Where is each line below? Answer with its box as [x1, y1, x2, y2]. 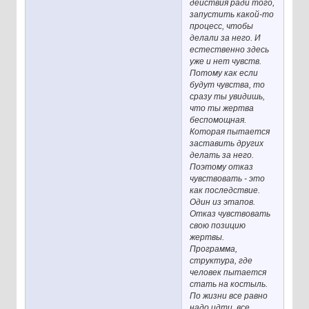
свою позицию [190, 221, 246, 231]
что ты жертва [190, 103, 255, 114]
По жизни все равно [190, 291, 268, 301]
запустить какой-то [190, 10, 275, 20]
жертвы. [190, 232, 225, 243]
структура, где [190, 256, 253, 266]
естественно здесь [190, 45, 270, 55]
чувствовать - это [190, 174, 266, 184]
